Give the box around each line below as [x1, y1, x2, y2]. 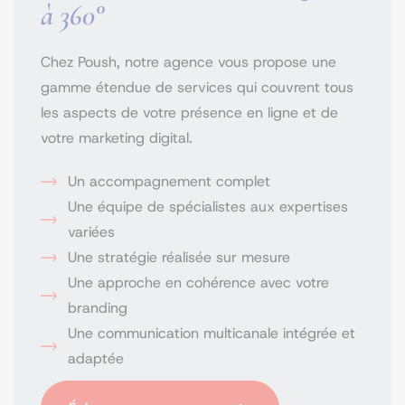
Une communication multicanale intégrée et [68, 324, 355, 343]
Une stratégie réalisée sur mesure [68, 248, 290, 267]
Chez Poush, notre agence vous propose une [41, 52, 336, 71]
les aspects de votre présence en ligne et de [41, 103, 338, 122]
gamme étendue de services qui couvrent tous [41, 78, 353, 97]
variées [68, 222, 115, 241]
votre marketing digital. [41, 128, 193, 147]
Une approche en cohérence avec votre [68, 273, 329, 292]
